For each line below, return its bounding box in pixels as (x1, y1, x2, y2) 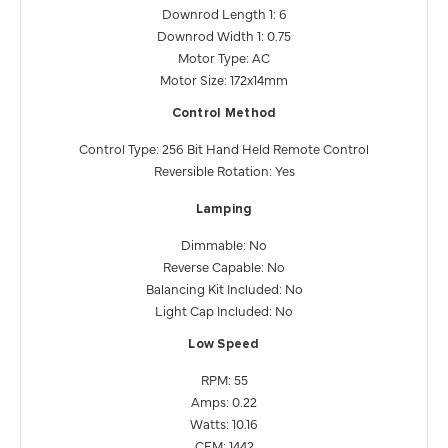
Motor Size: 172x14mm (160, 69, 288, 88)
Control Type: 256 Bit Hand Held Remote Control (79, 138, 369, 157)
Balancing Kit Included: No (145, 278, 303, 297)
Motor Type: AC (178, 47, 270, 66)
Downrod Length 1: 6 (161, 3, 287, 22)
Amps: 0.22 (191, 391, 257, 410)
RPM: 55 (200, 369, 248, 388)
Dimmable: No (181, 234, 267, 253)
